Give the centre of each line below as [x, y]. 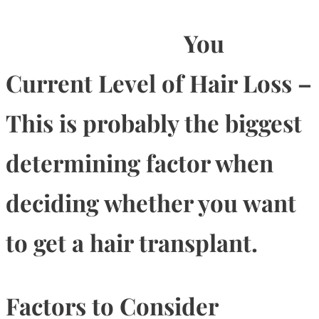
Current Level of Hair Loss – [159, 83]
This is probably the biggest [154, 123]
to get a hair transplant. [132, 242]
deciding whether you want [151, 203]
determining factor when [140, 163]
